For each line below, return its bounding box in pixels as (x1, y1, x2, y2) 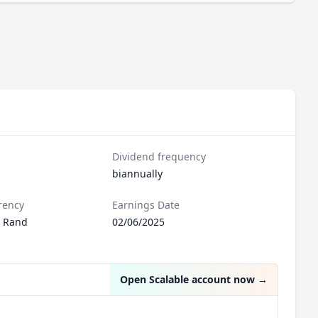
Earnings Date (112, 198, 180, 212)
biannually (112, 167, 163, 180)
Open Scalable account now (120, 273, 255, 286)
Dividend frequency (112, 150, 207, 163)
